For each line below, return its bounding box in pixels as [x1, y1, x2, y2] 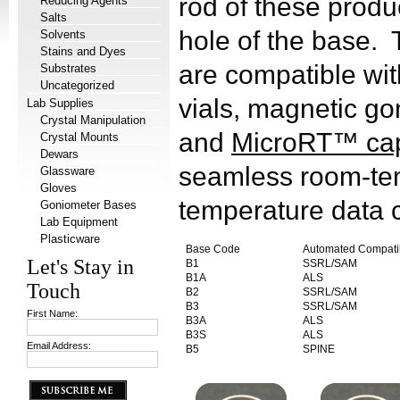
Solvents [40, 28, 86, 41]
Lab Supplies [27, 96, 94, 110]
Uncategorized [40, 79, 114, 92]
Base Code [180, 243, 240, 256]
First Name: [27, 308, 78, 319]
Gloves [40, 181, 77, 195]
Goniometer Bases [40, 198, 137, 212]
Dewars [40, 147, 79, 161]
